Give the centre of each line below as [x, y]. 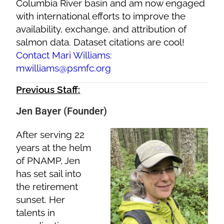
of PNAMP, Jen [48, 160]
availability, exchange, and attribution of [101, 29]
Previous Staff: [48, 89]
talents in [36, 212]
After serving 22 [50, 134]
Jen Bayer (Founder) [62, 111]
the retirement [47, 186]
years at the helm [54, 147]
